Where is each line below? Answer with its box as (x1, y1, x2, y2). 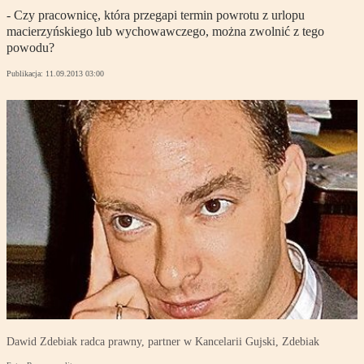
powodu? (6, 41, 54, 55)
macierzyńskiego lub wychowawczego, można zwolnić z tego (6, 24, 324, 39)
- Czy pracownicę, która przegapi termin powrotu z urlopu (6, 8, 305, 23)
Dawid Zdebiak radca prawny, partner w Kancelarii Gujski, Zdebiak (6, 336, 319, 349)
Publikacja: (6, 69, 45, 79)
